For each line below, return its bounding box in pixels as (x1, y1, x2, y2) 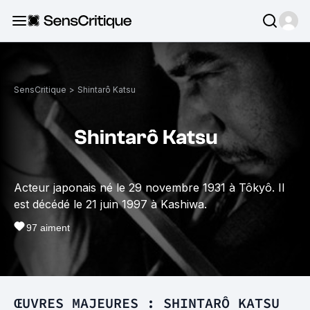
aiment (37, 222, 70, 233)
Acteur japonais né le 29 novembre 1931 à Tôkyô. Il (14, 181, 284, 194)
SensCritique (14, 84, 66, 95)
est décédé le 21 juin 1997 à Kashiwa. (14, 197, 207, 211)
